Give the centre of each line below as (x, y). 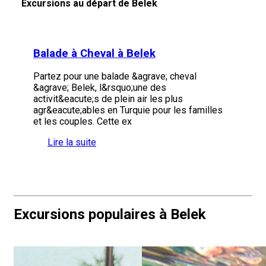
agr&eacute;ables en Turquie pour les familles (128, 110)
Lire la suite (72, 142)
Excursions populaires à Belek (110, 215)
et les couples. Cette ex (83, 122)
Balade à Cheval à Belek (94, 53)
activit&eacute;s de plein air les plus (108, 99)
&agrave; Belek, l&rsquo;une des (100, 88)
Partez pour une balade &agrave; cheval (115, 77)
